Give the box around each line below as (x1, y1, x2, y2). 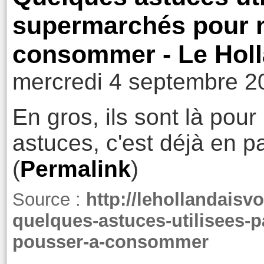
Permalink (19, 156, 131, 181)
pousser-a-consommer (12, 232, 209, 253)
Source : (12, 189, 86, 210)
